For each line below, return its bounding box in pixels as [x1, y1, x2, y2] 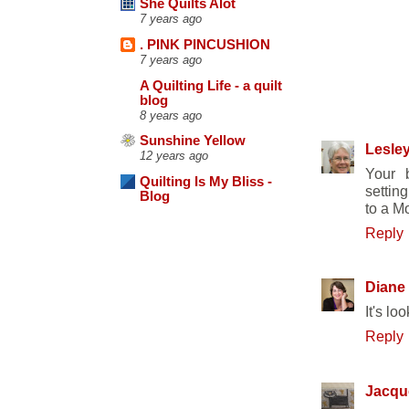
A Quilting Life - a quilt [140, 78, 282, 93]
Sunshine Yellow [140, 133, 246, 149]
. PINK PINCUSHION [140, 37, 270, 53]
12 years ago [140, 149, 208, 163]
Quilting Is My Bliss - [140, 174, 272, 190]
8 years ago [140, 108, 202, 122]
